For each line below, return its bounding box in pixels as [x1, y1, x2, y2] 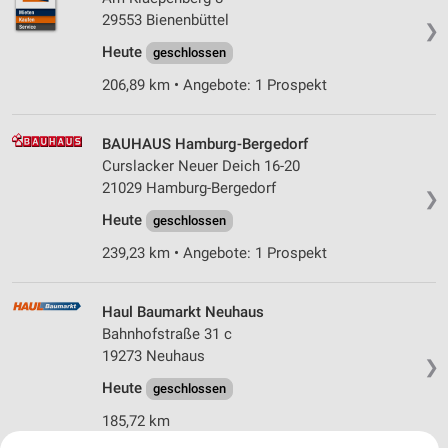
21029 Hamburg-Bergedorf [102, 179, 276, 198]
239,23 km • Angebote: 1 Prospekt [102, 244, 327, 263]
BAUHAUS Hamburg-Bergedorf [102, 135, 308, 154]
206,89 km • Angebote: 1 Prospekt [102, 76, 327, 95]
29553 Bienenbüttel [102, 11, 229, 30]
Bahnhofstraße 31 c [102, 325, 232, 344]
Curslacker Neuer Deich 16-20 [102, 157, 300, 176]
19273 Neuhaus [102, 347, 205, 366]
